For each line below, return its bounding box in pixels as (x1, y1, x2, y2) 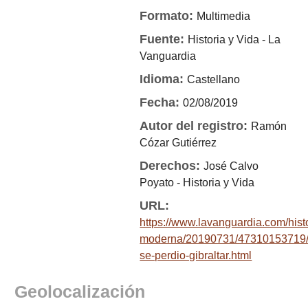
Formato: (140, 9, 197, 23)
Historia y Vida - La (188, 34, 281, 45)
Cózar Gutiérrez (140, 137, 217, 148)
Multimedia (197, 10, 251, 22)
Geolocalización (14, 283, 145, 301)
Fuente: (140, 32, 188, 46)
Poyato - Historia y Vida (140, 177, 255, 188)
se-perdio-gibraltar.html (140, 250, 252, 261)
